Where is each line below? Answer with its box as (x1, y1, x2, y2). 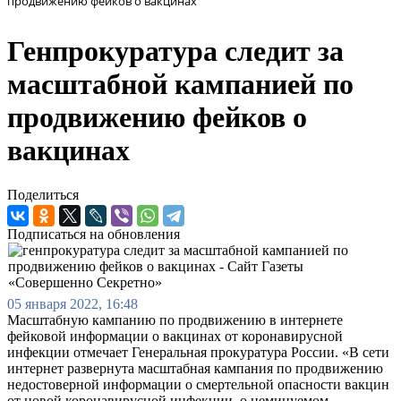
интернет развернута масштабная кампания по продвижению (7, 360, 383, 376)
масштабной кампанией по (7, 68, 354, 101)
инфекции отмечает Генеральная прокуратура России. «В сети (7, 344, 389, 360)
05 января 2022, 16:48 (7, 295, 138, 311)
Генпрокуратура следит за (7, 35, 344, 68)
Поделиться (7, 186, 79, 202)
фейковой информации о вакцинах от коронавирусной (7, 328, 343, 344)
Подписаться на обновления (7, 226, 180, 242)
